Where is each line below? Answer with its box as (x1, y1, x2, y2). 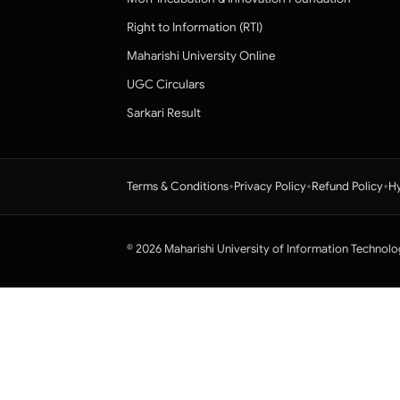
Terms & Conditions (127, 179, 229, 195)
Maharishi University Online (127, 47, 276, 63)
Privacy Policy (234, 179, 306, 195)
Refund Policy (312, 179, 383, 195)
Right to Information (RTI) (127, 19, 262, 35)
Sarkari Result (127, 104, 201, 121)
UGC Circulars (127, 76, 204, 92)
